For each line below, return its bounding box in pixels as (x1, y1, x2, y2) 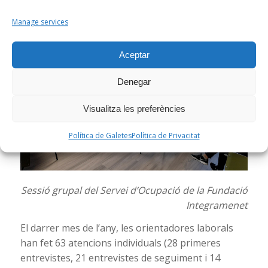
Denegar (117, 77, 151, 87)
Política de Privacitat (131, 130, 200, 141)
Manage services (12, 17, 68, 28)
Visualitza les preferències (83, 103, 185, 114)
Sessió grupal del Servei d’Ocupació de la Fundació (21, 183, 248, 197)
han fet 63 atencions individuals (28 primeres (20, 236, 221, 250)
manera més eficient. (20, 8, 112, 22)
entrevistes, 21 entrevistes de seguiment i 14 (20, 251, 220, 265)
